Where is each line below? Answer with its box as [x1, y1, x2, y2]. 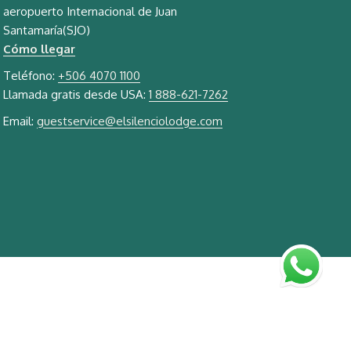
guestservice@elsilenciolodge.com [37, 113, 223, 128]
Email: [3, 113, 37, 128]
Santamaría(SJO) [3, 22, 90, 38]
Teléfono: [3, 67, 58, 83]
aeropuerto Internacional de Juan [3, 3, 177, 19]
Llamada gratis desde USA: [3, 86, 149, 102]
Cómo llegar [3, 41, 75, 56]
